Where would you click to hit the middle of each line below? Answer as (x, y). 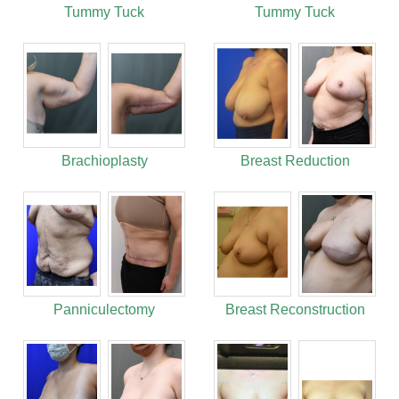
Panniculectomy (104, 309)
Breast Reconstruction (295, 309)
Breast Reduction (295, 160)
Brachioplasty (104, 160)
